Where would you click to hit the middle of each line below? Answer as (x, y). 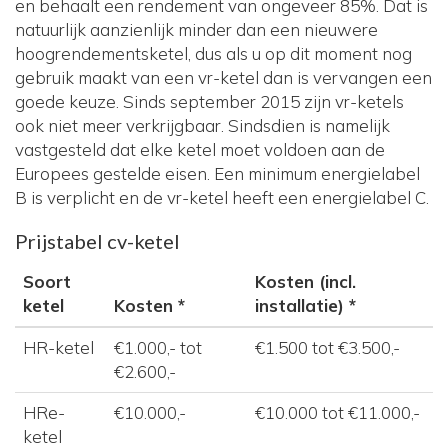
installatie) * (305, 306)
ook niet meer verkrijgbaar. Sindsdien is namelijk (202, 126)
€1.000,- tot (158, 348)
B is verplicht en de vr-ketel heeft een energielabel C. (222, 198)
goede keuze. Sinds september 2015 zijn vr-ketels (209, 102)
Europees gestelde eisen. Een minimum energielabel (217, 174)
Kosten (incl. (305, 282)
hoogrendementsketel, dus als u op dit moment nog (213, 54)
